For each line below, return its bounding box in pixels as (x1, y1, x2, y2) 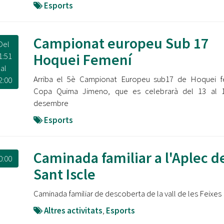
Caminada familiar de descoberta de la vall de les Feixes (33, 188, 221, 199)
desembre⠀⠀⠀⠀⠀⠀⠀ (33, 97, 110, 108)
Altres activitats (43, 205, 102, 216)
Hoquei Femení (33, 50, 132, 69)
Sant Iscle (33, 164, 95, 183)
